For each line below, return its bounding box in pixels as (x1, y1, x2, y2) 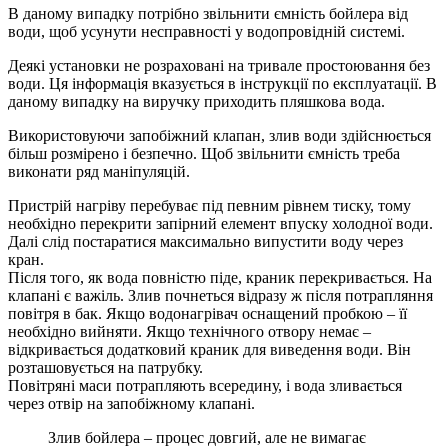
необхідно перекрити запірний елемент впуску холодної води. (8, 214, 433, 232)
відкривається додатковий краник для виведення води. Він (8, 340, 411, 358)
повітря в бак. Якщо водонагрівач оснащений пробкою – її (8, 304, 407, 322)
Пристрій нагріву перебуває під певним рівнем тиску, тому (8, 196, 411, 214)
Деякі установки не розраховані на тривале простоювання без (8, 56, 430, 74)
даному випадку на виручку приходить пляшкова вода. (8, 92, 385, 110)
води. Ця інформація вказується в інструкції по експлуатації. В (8, 74, 437, 92)
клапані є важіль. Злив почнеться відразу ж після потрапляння (8, 286, 433, 304)
